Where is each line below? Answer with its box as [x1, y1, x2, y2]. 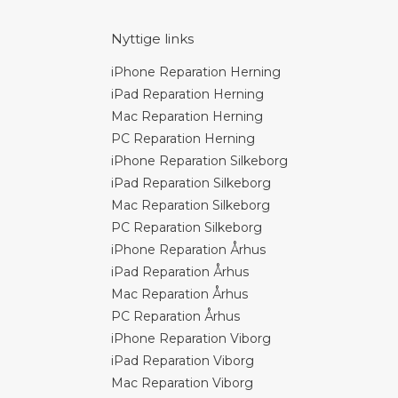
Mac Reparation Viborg [110, 375, 253, 391]
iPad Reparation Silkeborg [110, 175, 271, 191]
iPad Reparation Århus [110, 264, 249, 280]
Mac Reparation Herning [110, 108, 263, 124]
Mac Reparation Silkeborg [110, 197, 270, 213]
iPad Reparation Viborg [110, 353, 254, 369]
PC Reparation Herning [110, 131, 255, 147]
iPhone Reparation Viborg [110, 330, 271, 346]
